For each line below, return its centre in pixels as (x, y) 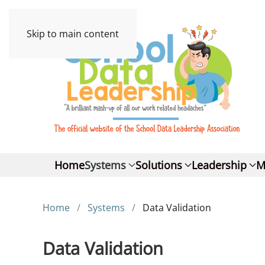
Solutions (159, 165)
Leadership (219, 165)
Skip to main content (73, 34)
